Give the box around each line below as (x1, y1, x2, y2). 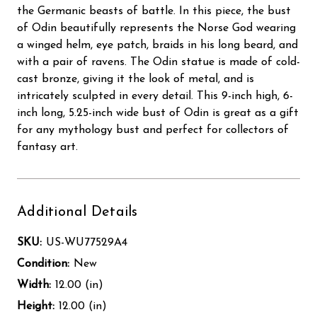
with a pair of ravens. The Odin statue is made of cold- (17, 56, 300, 68)
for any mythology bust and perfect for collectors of (17, 124, 289, 136)
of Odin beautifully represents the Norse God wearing (17, 22, 296, 34)
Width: (17, 279, 51, 291)
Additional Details (17, 204, 138, 219)
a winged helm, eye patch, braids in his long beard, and (17, 39, 298, 51)
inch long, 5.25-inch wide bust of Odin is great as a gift (17, 107, 299, 119)
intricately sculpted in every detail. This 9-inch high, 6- (17, 90, 293, 102)
